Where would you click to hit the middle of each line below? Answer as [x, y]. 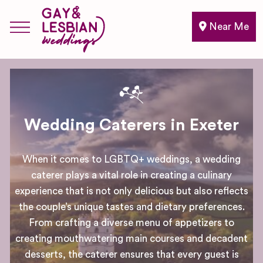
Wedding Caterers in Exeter [131, 125]
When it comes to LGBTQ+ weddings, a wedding [131, 159]
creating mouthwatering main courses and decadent [131, 239]
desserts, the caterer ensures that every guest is [131, 254]
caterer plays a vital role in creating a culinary [131, 175]
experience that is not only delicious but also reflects [131, 191]
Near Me [228, 27]
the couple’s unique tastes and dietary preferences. [131, 207]
